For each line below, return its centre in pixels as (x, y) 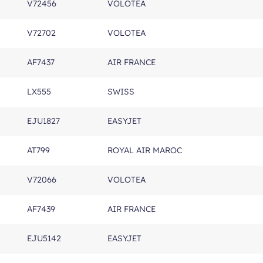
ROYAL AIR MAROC (145, 150)
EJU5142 (44, 238)
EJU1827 (43, 121)
